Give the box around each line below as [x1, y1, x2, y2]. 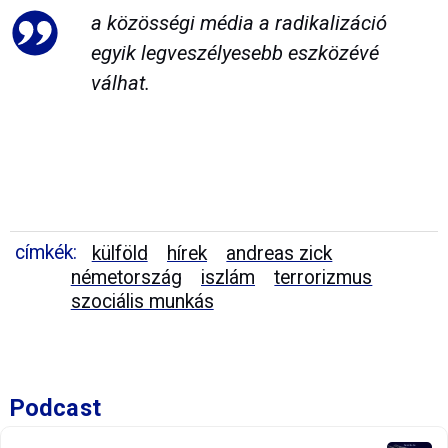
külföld [91, 241, 148, 265]
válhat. [90, 71, 150, 96]
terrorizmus [274, 265, 373, 289]
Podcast [10, 393, 101, 422]
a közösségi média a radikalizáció [90, 11, 387, 36]
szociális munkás [70, 289, 214, 313]
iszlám [201, 265, 256, 289]
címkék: [15, 240, 77, 264]
